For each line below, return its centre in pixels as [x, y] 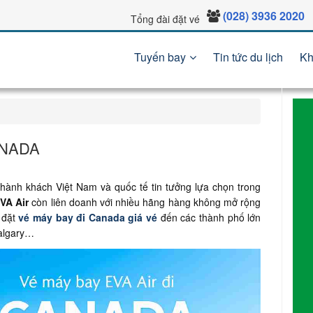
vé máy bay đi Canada [72, 217]
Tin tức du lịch [248, 57]
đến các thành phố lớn [211, 217]
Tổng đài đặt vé [165, 19]
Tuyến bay [160, 57]
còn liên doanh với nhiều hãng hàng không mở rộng [145, 202]
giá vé [143, 217]
